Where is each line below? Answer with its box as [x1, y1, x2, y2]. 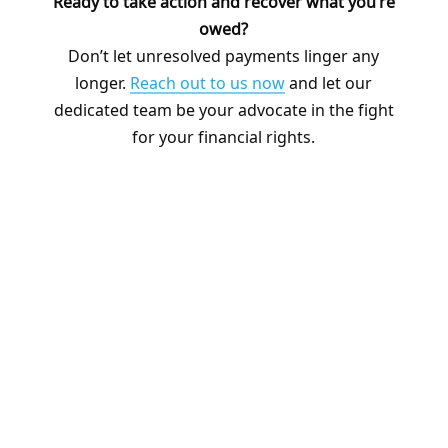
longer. [75, 71, 131, 94]
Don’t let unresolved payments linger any [68, 44, 380, 67]
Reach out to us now [130, 71, 286, 94]
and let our [285, 71, 373, 94]
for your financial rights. [132, 125, 316, 148]
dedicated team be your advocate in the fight [53, 98, 394, 121]
